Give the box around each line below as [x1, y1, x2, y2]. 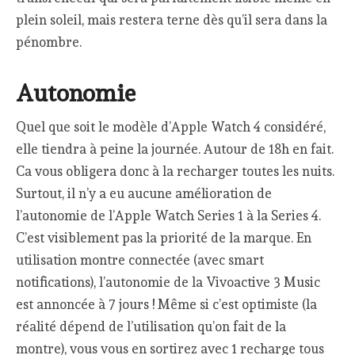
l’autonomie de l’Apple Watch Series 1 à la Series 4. [16, 208, 322, 224]
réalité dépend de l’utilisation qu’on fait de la [16, 319, 287, 335]
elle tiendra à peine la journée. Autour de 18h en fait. [16, 141, 334, 158]
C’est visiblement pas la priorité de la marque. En [16, 230, 312, 246]
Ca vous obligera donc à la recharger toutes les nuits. [16, 163, 335, 180]
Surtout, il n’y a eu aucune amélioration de [16, 185, 273, 202]
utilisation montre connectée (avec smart [16, 252, 265, 269]
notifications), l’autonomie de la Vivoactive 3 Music [16, 274, 321, 291]
